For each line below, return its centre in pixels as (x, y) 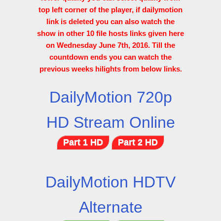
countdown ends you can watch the (110, 57)
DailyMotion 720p (110, 97)
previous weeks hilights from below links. (110, 69)
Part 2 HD (138, 142)
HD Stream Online (110, 122)
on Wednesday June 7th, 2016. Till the (110, 45)
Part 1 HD (83, 142)
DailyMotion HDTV (110, 182)
